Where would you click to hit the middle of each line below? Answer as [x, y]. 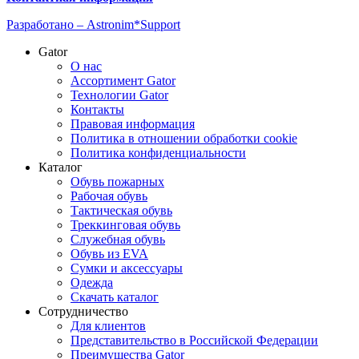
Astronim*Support [133, 24]
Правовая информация [133, 123]
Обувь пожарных [117, 181]
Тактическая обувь [121, 210]
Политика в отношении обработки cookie [184, 138]
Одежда [92, 282]
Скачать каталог [115, 296]
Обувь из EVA [109, 253]
